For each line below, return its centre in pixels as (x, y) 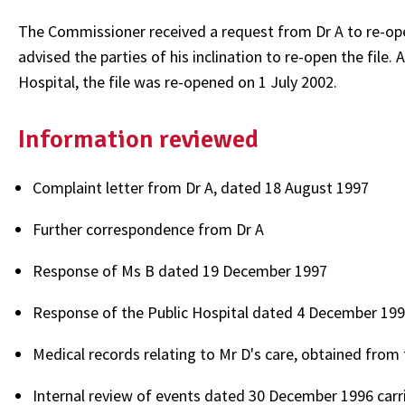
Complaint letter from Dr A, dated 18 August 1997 (201, 188)
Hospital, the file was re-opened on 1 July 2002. (178, 81)
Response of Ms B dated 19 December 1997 (180, 271)
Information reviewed (138, 140)
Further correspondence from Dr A (148, 230)
